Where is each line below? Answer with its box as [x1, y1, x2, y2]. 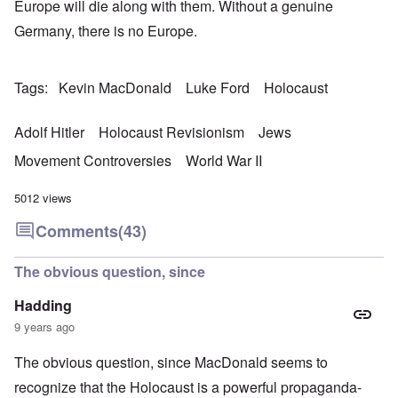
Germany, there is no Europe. [14, 20, 197, 42]
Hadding [14, 295, 72, 316]
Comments [36, 219, 118, 243]
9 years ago [14, 318, 75, 336]
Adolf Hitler [14, 122, 84, 143]
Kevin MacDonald [59, 77, 171, 99]
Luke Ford [186, 77, 250, 99]
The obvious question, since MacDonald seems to [14, 352, 328, 373]
